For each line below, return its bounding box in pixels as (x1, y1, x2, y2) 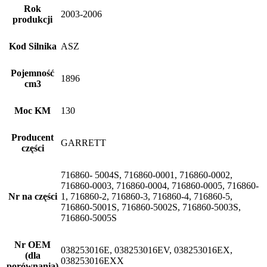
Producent (11, 132, 54, 142)
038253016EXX (61, 256, 124, 266)
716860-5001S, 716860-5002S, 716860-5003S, (61, 202, 241, 212)
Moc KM (14, 105, 51, 116)
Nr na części (8, 191, 57, 201)
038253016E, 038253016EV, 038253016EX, (61, 245, 232, 255)
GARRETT (61, 138, 106, 148)
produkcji (13, 14, 52, 24)
